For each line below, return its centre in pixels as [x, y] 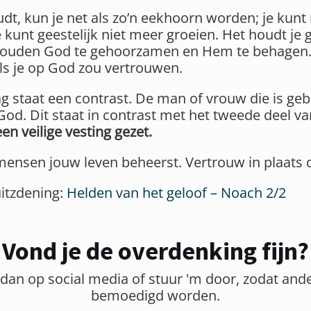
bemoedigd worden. [155, 295]
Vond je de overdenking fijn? [155, 251]
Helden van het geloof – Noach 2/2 [176, 193]
